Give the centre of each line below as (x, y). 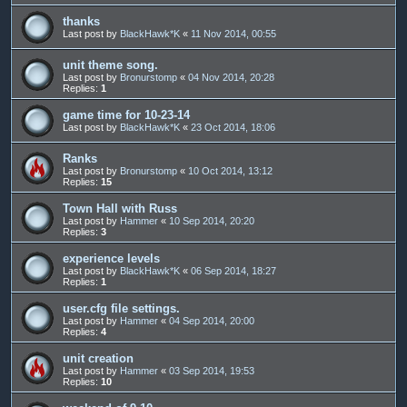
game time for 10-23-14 (126, 114)
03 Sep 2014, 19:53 (212, 370)
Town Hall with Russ (120, 208)
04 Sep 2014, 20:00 (212, 320)
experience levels (111, 258)
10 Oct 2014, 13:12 (230, 170)
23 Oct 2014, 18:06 (233, 127)
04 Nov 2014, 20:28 (231, 77)
